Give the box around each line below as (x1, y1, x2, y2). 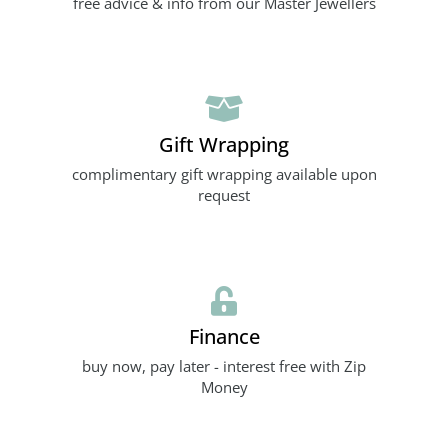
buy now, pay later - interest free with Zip (82, 355, 366, 376)
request (198, 184, 250, 205)
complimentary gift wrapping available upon (71, 163, 377, 184)
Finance (188, 321, 260, 350)
